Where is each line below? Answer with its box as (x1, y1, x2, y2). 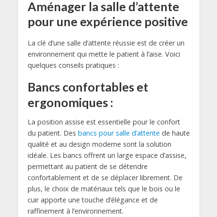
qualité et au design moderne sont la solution (27, 139, 171, 149)
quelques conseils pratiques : (27, 60, 119, 70)
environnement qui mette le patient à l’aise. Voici (27, 49, 180, 59)
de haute (161, 128, 190, 138)
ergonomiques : (27, 95, 113, 110)
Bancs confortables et (27, 79, 148, 94)
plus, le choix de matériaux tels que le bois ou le (27, 184, 180, 193)
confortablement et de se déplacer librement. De (27, 172, 183, 182)
